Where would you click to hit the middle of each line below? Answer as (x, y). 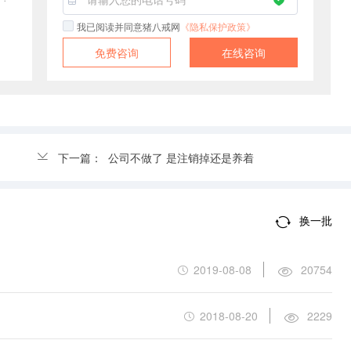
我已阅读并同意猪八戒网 (128, 27)
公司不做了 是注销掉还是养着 (181, 158)
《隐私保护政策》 (218, 27)
